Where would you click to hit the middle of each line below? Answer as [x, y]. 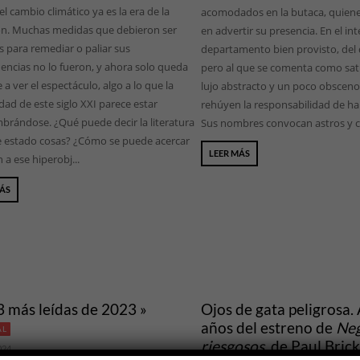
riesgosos [232, 346]
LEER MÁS [229, 153]
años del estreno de [268, 328]
